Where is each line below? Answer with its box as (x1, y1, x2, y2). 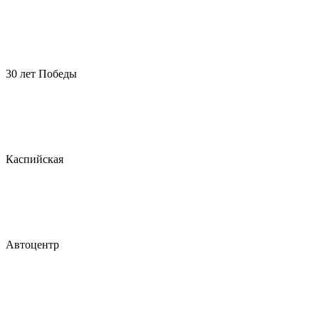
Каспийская (6, 153, 63, 165)
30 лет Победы (6, 68, 77, 80)
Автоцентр (6, 239, 59, 251)
